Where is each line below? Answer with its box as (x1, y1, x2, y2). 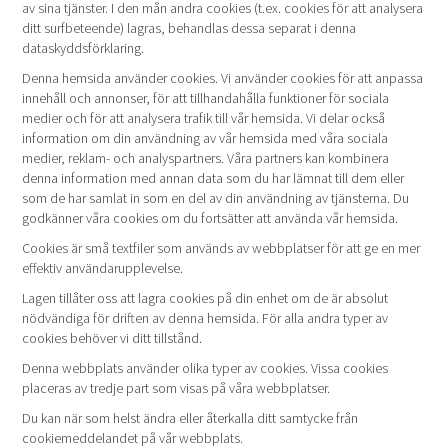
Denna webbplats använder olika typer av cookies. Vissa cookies (22, 359, 389, 377)
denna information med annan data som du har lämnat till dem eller (22, 169, 405, 187)
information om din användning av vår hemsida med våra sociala (22, 129, 389, 147)
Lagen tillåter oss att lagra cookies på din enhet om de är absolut (22, 289, 389, 307)
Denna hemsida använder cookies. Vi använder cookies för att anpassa (22, 69, 424, 87)
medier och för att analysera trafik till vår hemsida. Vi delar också (22, 109, 386, 127)
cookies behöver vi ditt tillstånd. (22, 329, 203, 347)
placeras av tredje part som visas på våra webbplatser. (22, 379, 331, 397)
